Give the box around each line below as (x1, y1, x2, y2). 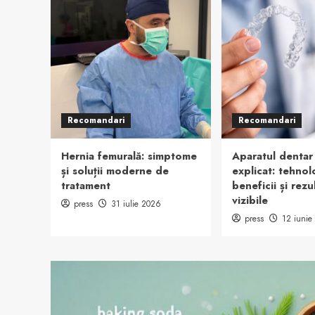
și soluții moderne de (61, 163, 169, 179)
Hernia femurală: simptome (61, 148, 197, 164)
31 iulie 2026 (111, 198, 161, 210)
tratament (61, 178, 110, 193)
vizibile (232, 193, 268, 208)
